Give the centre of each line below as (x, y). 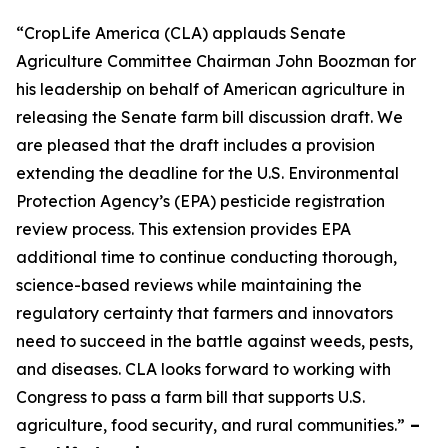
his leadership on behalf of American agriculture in (210, 89)
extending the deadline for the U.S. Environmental (207, 173)
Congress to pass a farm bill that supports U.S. (190, 397)
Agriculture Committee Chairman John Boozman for (216, 61)
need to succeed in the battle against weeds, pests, (214, 341)
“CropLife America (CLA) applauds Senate (181, 33)
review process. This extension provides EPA (183, 229)
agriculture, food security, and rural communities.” (210, 425)
